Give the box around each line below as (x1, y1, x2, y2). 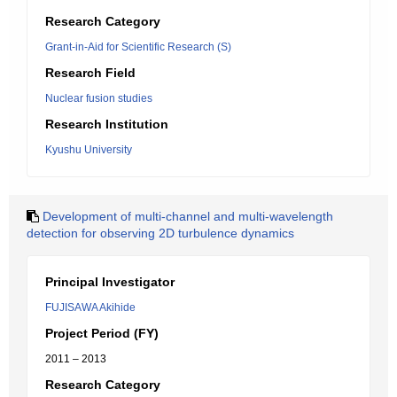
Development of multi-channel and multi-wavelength (43, 209, 333, 223)
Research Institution (45, 117, 168, 131)
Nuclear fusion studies (45, 92, 152, 105)
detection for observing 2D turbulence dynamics (27, 226, 294, 240)
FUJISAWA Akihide (45, 301, 136, 314)
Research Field (45, 66, 136, 80)
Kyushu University (45, 144, 132, 156)
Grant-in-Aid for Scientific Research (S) (45, 41, 231, 53)
